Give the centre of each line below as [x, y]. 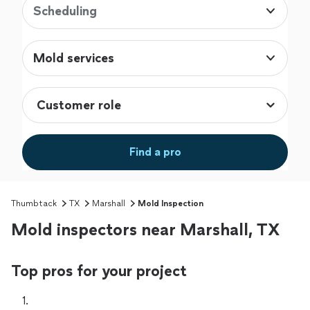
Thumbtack [34, 204]
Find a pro [155, 152]
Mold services [74, 58]
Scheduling [65, 11]
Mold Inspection [171, 204]
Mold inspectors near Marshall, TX [145, 230]
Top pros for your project [99, 271]
